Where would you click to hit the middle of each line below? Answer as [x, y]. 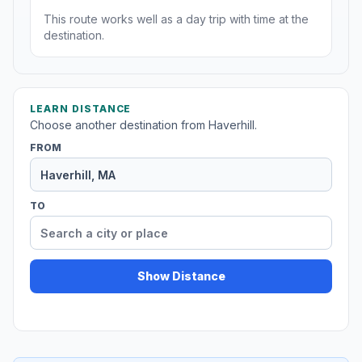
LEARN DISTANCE [81, 109]
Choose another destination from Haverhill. [143, 125]
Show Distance [181, 276]
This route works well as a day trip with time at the [176, 19]
